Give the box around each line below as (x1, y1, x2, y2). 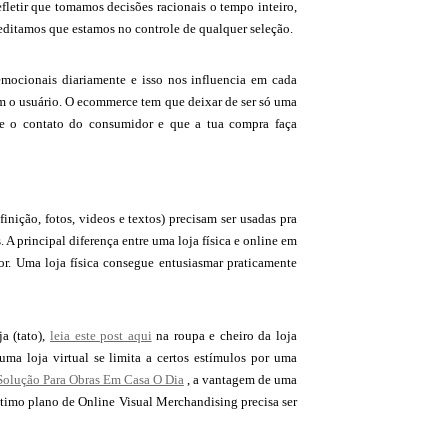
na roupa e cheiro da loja (151, 328, 298, 343)
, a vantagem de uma (183, 372, 298, 387)
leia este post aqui (50, 328, 152, 343)
